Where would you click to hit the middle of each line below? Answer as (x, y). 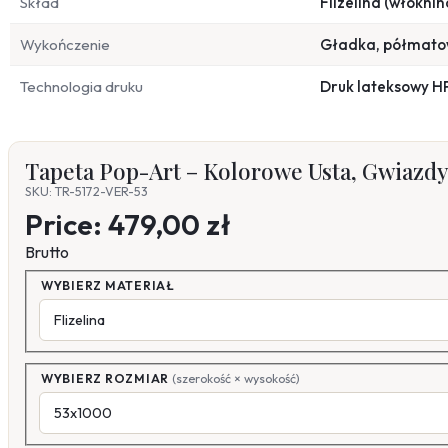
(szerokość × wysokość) (235, 378)
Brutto (47, 252)
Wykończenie (65, 45)
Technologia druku (81, 87)
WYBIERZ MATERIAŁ (108, 285)
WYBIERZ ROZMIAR (106, 378)
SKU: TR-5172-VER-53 (86, 192)
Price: (66, 224)
